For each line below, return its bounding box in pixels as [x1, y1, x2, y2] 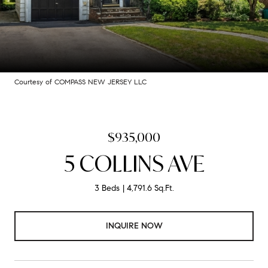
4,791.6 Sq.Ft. [126, 183, 174, 193]
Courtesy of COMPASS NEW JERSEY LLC [14, 77, 147, 86]
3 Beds [94, 183, 120, 193]
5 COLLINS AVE [63, 150, 205, 178]
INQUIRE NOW [105, 220, 163, 231]
